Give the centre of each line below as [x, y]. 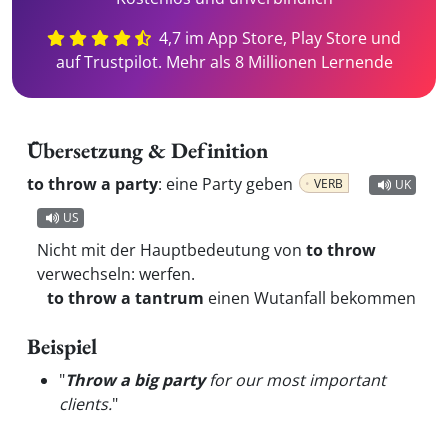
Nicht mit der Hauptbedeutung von [171, 250]
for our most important [295, 380]
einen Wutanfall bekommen [310, 298]
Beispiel [62, 346]
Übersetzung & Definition [147, 150]
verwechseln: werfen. [116, 274]
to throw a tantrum [125, 298]
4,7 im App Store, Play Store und [278, 38]
